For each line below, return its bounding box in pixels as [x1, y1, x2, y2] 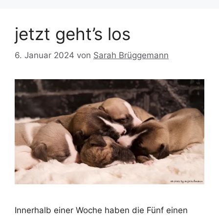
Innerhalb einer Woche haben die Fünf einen [15, 205, 188, 215]
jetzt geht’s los [15, 23, 131, 44]
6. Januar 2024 [15, 50, 74, 61]
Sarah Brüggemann [93, 50, 169, 61]
